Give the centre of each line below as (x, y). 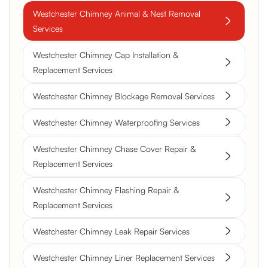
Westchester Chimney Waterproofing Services (116, 122)
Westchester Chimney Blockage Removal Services (124, 96)
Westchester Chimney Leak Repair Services (111, 231)
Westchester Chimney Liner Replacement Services (124, 257)
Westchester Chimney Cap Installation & (106, 54)
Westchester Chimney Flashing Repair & (106, 190)
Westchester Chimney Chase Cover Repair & (114, 148)
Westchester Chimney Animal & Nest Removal (117, 13)
